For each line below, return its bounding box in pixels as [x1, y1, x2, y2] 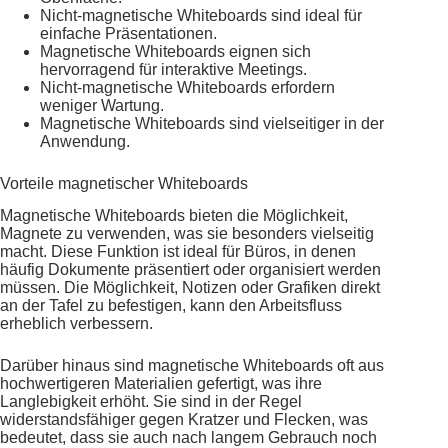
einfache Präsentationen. [40, 24, 217, 42]
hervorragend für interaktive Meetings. [40, 60, 307, 78]
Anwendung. [40, 132, 130, 150]
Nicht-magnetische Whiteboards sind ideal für [40, 6, 362, 24]
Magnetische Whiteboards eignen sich [40, 42, 311, 60]
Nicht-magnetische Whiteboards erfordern [40, 78, 335, 96]
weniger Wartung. [40, 96, 164, 114]
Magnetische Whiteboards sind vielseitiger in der [40, 114, 384, 132]
